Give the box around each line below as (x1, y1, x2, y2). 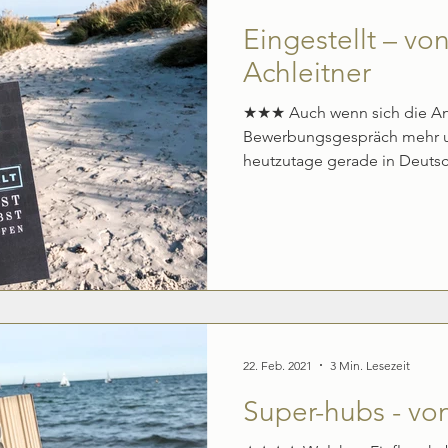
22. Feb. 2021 (243, 357, 312, 373)
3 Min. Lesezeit (330, 357, 410, 373)
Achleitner (243, 55, 371, 89)
